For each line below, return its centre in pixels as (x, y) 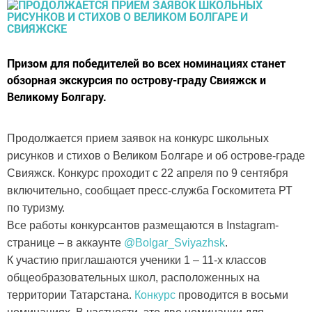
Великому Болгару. (57, 97)
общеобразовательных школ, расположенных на (133, 278)
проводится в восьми (232, 295)
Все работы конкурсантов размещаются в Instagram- (143, 226)
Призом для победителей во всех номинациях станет (146, 63)
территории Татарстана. (71, 295)
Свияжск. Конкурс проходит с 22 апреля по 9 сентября (148, 173)
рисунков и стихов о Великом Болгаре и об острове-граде (156, 156)
